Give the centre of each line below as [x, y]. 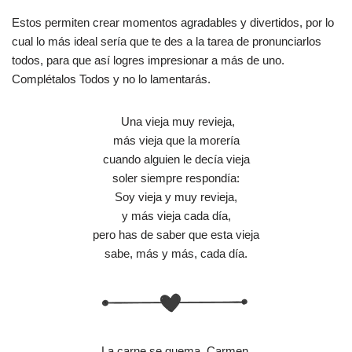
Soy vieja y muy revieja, [176, 196]
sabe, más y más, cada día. [176, 253]
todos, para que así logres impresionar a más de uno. [148, 60]
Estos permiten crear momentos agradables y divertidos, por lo [173, 22]
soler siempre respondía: [176, 178]
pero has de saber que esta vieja [176, 234]
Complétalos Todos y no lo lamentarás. [111, 79]
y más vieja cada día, [176, 215]
